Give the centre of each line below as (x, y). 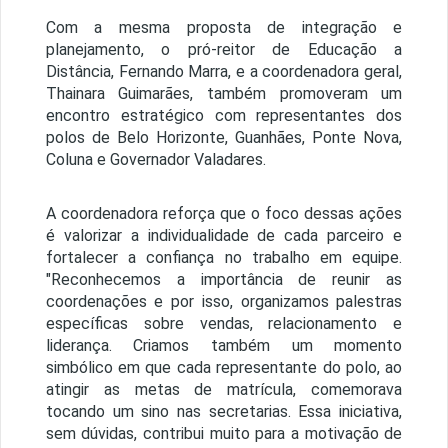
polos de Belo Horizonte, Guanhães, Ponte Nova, (224, 138)
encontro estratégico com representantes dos (224, 116)
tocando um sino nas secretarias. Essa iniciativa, (224, 412)
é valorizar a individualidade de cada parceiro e (224, 236)
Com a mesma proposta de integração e (224, 28)
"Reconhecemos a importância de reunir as (224, 280)
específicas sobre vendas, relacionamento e (224, 324)
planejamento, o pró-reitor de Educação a (224, 50)
